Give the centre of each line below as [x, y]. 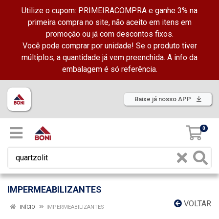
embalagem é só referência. [109, 69]
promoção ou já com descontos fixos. [109, 34]
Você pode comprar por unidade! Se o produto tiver [109, 46]
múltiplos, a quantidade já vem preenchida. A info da [109, 57]
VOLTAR [197, 204]
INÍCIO [27, 207]
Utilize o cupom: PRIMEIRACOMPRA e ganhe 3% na [109, 11]
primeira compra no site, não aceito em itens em [109, 22]
